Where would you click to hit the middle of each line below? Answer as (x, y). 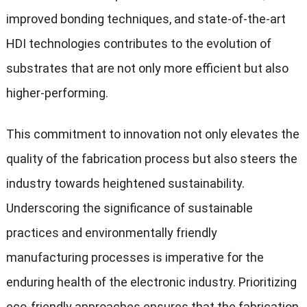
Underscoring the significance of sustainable (129, 208)
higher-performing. (57, 93)
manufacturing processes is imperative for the (135, 257)
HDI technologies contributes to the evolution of (138, 43)
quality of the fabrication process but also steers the (151, 158)
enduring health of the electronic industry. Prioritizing (151, 282)
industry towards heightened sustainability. (125, 183)
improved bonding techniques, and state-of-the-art (146, 19)
